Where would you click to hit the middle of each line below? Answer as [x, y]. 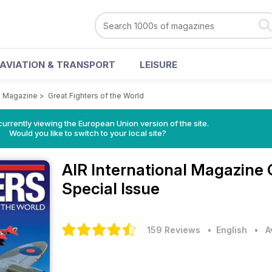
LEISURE [158, 65]
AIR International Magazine [165, 170]
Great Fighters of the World [96, 96]
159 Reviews [174, 230]
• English [225, 230]
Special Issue [111, 189]
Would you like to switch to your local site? [87, 133]
